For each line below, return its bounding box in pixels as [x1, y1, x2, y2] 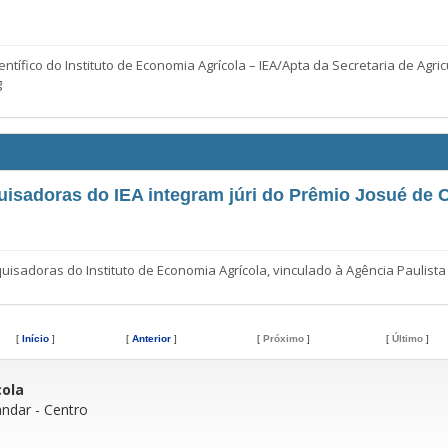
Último [391, 332, 423, 344]
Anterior [131, 332, 171, 344]
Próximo [263, 332, 304, 344]
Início [22, 332, 49, 344]
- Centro [31, 399, 88, 419]
